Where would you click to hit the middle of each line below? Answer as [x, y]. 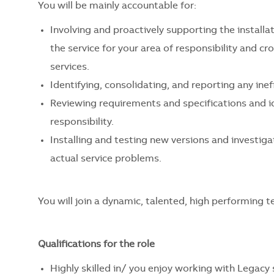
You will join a [70, 202]
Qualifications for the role [96, 244]
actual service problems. [106, 159]
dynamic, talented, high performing [183, 202]
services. [70, 67]
